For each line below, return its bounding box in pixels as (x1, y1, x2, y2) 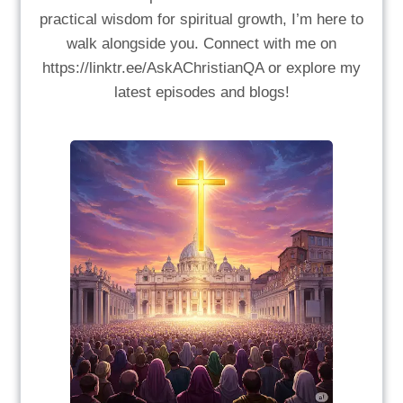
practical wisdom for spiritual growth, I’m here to (40, 11, 363, 29)
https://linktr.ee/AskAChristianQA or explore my (42, 59, 361, 77)
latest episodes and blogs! (113, 84, 290, 102)
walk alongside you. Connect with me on (67, 35, 336, 53)
